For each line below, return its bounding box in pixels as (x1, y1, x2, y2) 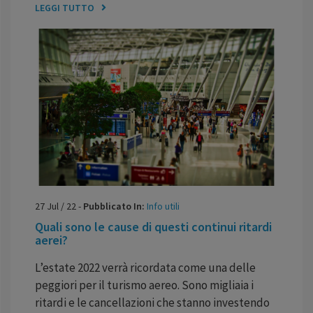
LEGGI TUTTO (35, 1, 94, 15)
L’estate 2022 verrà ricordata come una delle (35, 259, 256, 275)
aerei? (35, 231, 68, 248)
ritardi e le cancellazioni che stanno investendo (35, 294, 270, 310)
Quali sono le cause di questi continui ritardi (35, 218, 272, 235)
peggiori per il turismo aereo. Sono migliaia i (35, 277, 254, 293)
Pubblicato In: (83, 199, 147, 212)
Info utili (147, 199, 180, 212)
